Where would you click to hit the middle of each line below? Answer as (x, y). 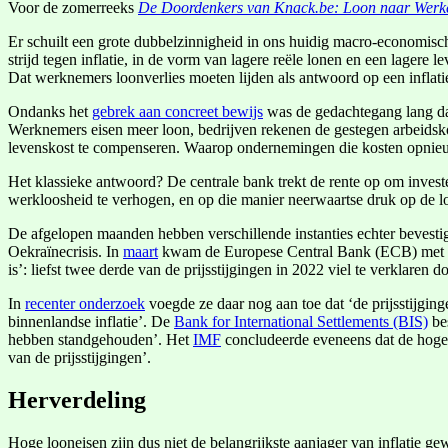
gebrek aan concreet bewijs (177, 111)
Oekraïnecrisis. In (65, 251)
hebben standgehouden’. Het (100, 339)
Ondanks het (50, 111)
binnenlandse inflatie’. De (91, 321)
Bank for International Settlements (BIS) (301, 321)
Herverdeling (77, 399)
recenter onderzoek (85, 303)
